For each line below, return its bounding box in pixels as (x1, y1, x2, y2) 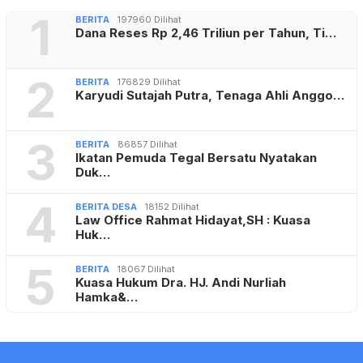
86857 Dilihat (117, 139, 177, 151)
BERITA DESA (75, 201, 137, 213)
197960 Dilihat (117, 14, 181, 26)
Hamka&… (75, 289, 138, 305)
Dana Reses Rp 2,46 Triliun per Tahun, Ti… (75, 25, 336, 41)
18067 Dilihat (117, 263, 175, 275)
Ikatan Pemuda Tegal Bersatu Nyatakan (75, 150, 317, 166)
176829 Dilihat (117, 76, 181, 88)
